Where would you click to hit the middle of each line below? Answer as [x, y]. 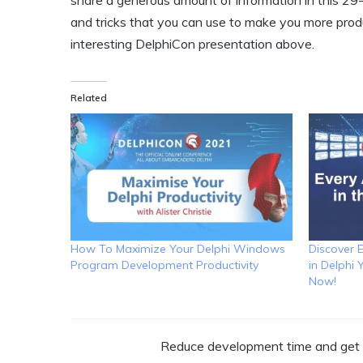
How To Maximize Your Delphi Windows [178, 248]
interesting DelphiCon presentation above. [192, 44]
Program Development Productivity [164, 265]
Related [89, 98]
